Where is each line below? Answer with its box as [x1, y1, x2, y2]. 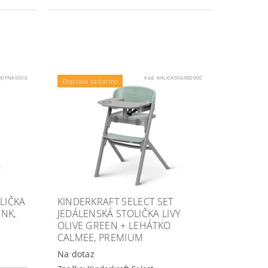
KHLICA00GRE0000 [156, 74, 203, 81]
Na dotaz [57, 248, 95, 260]
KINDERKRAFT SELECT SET [57, 195, 173, 209]
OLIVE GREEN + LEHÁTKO [57, 219, 171, 233]
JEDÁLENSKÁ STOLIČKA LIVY [57, 207, 181, 221]
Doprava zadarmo [62, 76, 118, 86]
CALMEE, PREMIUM [57, 231, 144, 245]
